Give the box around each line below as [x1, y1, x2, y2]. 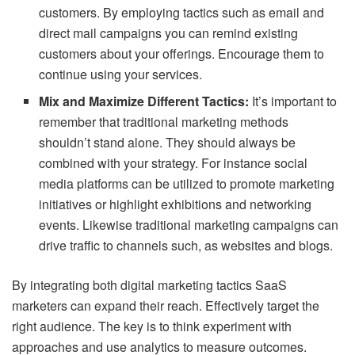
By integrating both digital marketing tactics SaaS [12, 276, 287, 294]
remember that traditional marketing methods [39, 113, 289, 131]
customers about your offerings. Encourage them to [39, 44, 325, 63]
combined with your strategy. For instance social [39, 154, 308, 172]
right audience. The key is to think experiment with [12, 317, 292, 335]
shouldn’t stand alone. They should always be [39, 133, 296, 151]
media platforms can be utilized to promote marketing [39, 174, 335, 193]
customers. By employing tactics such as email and [39, 3, 325, 21]
